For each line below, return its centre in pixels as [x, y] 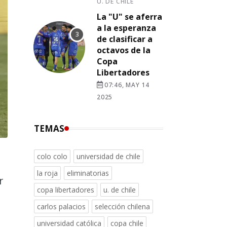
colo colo [52, 156]
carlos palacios [61, 206]
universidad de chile [108, 156]
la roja [47, 173]
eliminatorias [88, 173]
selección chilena [122, 206]
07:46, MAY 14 [127, 85]
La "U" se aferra [129, 17]
